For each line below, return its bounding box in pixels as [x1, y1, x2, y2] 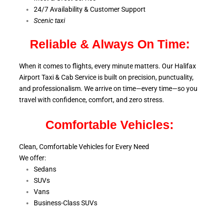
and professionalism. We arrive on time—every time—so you [19, 85, 197, 93]
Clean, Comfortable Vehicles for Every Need [19, 143, 149, 151]
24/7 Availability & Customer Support [34, 5, 146, 14]
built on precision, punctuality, [104, 73, 194, 82]
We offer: [19, 154, 46, 162]
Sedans [34, 165, 56, 174]
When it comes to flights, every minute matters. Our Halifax [19, 62, 196, 70]
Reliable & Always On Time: [29, 37, 190, 51]
